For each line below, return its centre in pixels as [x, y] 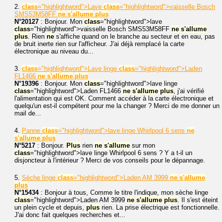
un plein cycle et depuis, [50, 207]
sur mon [142, 145]
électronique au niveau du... [54, 51]
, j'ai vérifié [189, 91]
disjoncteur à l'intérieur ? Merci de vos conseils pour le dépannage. [110, 160]
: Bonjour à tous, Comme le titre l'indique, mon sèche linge [123, 192]
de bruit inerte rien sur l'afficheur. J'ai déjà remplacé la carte [99, 44]
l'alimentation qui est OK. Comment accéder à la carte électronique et [114, 98]
